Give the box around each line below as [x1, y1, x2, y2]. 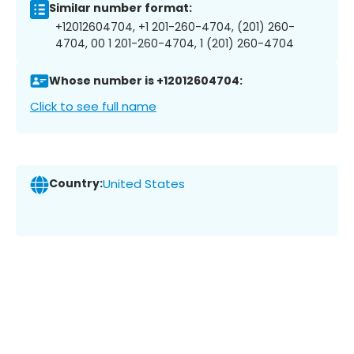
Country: [49, 175, 103, 192]
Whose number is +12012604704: [49, 73, 243, 89]
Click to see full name [30, 97, 156, 115]
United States [103, 175, 185, 193]
